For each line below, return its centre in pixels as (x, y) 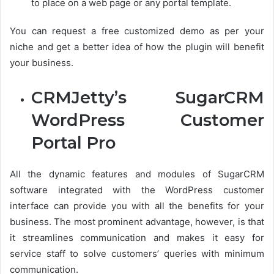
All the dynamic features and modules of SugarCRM (137, 174)
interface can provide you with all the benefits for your (137, 206)
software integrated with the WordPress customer (137, 190)
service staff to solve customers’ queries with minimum (137, 254)
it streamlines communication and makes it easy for (137, 238)
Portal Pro (73, 143)
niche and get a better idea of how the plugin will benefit (137, 47)
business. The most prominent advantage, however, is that (137, 222)
